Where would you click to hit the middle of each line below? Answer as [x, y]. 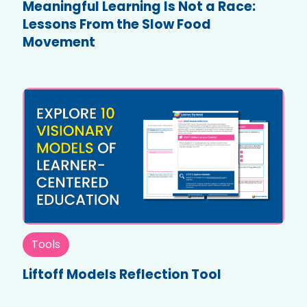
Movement [59, 42]
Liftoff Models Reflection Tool [122, 275]
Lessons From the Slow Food [117, 25]
